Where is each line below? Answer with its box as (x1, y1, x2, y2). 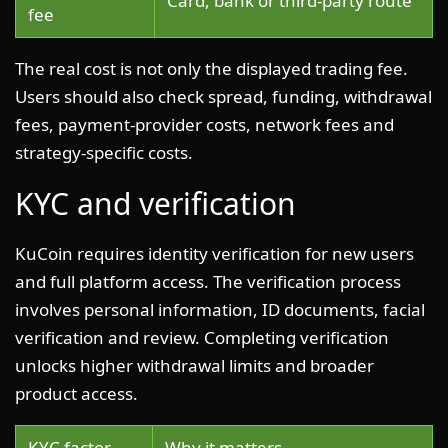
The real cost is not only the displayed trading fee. (15, 56, 408, 80)
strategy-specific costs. (15, 140, 193, 164)
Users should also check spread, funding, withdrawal (15, 84, 432, 108)
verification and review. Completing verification (15, 325, 389, 349)
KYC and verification (15, 182, 296, 224)
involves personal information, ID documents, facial (15, 297, 425, 321)
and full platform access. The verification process (15, 269, 401, 293)
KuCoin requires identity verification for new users (15, 241, 414, 265)
